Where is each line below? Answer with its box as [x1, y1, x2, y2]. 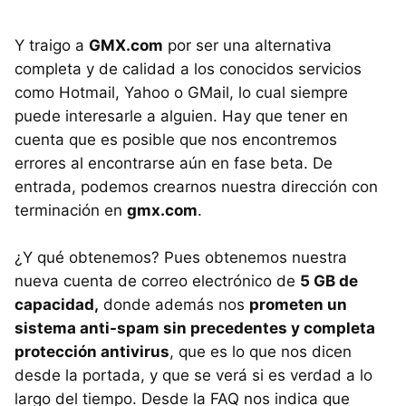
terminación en [14, 200, 127, 219]
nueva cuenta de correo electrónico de [14, 271, 300, 290]
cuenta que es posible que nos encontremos [14, 130, 337, 149]
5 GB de [300, 271, 358, 290]
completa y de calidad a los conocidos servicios [14, 59, 362, 78]
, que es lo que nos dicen [169, 342, 352, 361]
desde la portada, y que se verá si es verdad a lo [14, 365, 372, 384]
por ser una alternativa [163, 35, 332, 54]
